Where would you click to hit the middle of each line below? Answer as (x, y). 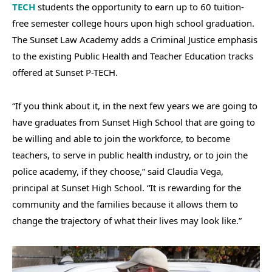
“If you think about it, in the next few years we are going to (135, 105)
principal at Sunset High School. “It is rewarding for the (127, 187)
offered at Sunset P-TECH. (65, 72)
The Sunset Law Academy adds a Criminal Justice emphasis (135, 39)
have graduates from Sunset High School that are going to (134, 122)
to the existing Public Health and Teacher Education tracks (133, 56)
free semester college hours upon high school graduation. (133, 23)
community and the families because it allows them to (125, 204)
